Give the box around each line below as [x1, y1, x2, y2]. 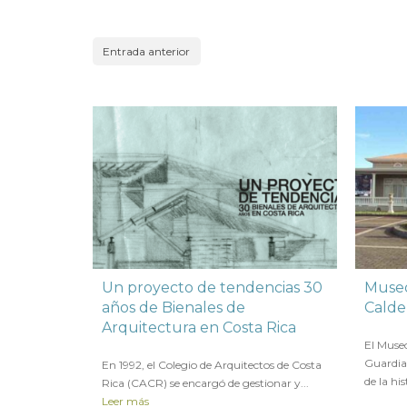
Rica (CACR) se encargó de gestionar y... [102, 376, 309, 391]
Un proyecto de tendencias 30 [102, 279, 323, 297]
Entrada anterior [103, 45, 190, 59]
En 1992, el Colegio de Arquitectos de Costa [102, 358, 322, 372]
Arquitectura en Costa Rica [102, 319, 296, 337]
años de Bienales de [102, 299, 245, 317]
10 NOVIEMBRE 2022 [117, 341, 232, 354]
